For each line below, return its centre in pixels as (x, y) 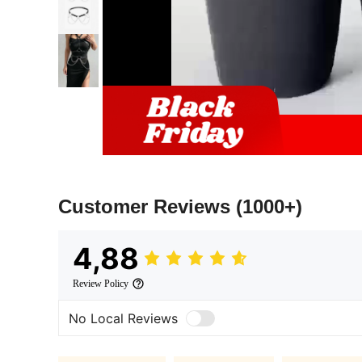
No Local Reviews (123, 318)
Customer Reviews (147, 207)
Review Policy (101, 284)
